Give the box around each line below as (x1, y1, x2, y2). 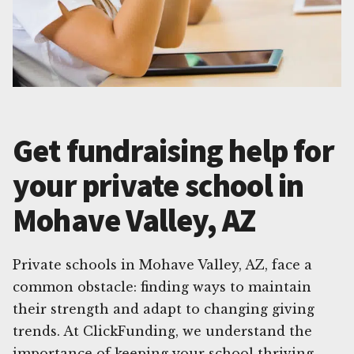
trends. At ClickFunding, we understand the (13, 322, 312, 339)
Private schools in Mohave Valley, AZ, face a (13, 256, 312, 273)
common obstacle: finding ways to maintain (13, 278, 311, 295)
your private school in (13, 165, 304, 205)
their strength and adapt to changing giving (13, 300, 314, 317)
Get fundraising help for (13, 130, 334, 171)
